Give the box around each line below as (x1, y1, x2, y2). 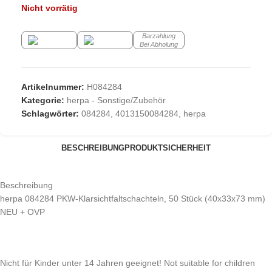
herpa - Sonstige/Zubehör (67, 95, 166, 106)
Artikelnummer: (21, 82, 87, 92)
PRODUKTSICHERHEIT (124, 143, 211, 152)
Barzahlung (142, 32, 175, 40)
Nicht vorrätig (21, 3, 78, 13)
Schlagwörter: (21, 109, 79, 119)
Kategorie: (21, 95, 64, 106)
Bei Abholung (140, 41, 178, 49)
